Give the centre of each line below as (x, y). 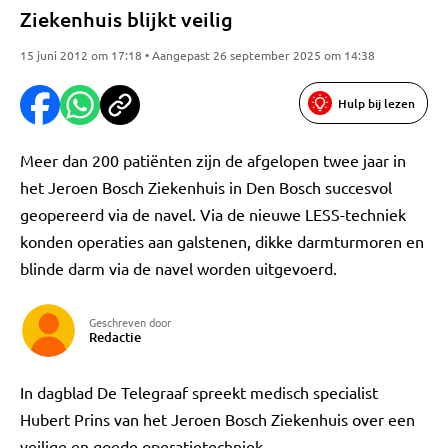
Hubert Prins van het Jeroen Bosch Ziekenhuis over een (217, 419)
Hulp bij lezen (376, 103)
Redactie (115, 337)
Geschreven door (130, 322)
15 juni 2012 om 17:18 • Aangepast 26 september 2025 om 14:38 (197, 55)
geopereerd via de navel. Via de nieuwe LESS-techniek (213, 214)
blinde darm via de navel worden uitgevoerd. (178, 268)
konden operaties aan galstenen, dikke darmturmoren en (222, 241)
